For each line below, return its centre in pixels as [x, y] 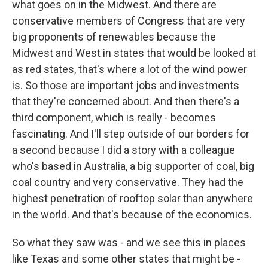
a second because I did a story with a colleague [124, 150]
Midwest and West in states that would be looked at [134, 53]
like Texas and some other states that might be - [126, 259]
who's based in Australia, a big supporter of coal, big [133, 166]
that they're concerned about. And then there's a [126, 101]
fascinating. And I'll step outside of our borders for [131, 134]
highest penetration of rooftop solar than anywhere [133, 198]
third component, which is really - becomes [114, 118]
